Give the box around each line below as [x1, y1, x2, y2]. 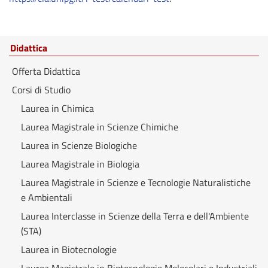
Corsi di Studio [12, 83, 71, 97]
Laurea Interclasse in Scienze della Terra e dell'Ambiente [21, 209, 249, 223]
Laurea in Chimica [21, 101, 94, 115]
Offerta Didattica [12, 64, 80, 78]
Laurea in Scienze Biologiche [21, 138, 137, 153]
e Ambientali [21, 190, 72, 205]
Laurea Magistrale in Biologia [21, 157, 139, 171]
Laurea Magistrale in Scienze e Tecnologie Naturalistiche [21, 175, 251, 190]
